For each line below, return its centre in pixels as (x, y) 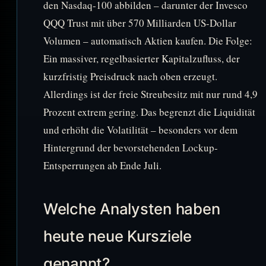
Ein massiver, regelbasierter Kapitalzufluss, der (142, 59)
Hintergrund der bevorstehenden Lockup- (131, 148)
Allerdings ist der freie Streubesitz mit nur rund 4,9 (151, 94)
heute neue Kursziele (118, 236)
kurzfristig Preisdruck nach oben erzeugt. (130, 77)
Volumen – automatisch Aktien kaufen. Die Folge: (148, 41)
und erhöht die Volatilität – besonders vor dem (140, 130)
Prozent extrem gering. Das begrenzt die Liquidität (149, 112)
